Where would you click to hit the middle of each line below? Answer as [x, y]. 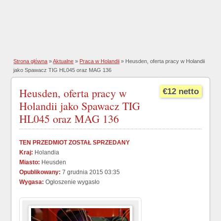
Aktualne [63, 61]
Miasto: [30, 162]
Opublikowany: [40, 172]
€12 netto [181, 92]
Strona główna [31, 61]
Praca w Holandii [100, 61]
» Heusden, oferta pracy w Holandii [162, 61]
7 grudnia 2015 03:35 [91, 172]
